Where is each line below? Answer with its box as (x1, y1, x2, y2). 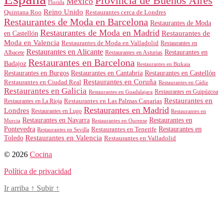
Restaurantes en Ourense (92, 117, 147, 123)
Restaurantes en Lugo (31, 108, 82, 114)
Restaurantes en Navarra (22, 115, 90, 124)
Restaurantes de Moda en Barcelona (4, 16, 148, 27)
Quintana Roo (4, 8, 42, 16)
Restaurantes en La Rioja (4, 98, 62, 105)
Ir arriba (4, 183, 31, 192)
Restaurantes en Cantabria (71, 69, 143, 77)
